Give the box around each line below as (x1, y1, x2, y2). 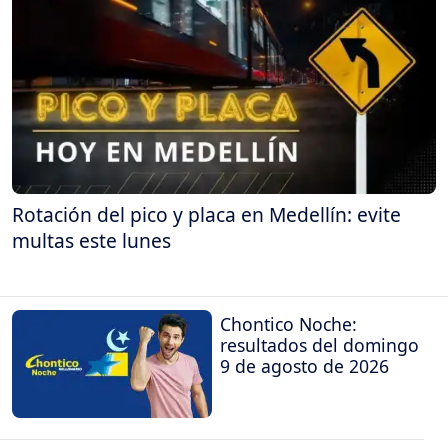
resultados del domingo (220, 332, 419, 357)
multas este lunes (12, 227, 171, 255)
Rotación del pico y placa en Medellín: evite (12, 201, 401, 229)
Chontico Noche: (220, 311, 357, 336)
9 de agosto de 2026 (220, 353, 389, 378)
